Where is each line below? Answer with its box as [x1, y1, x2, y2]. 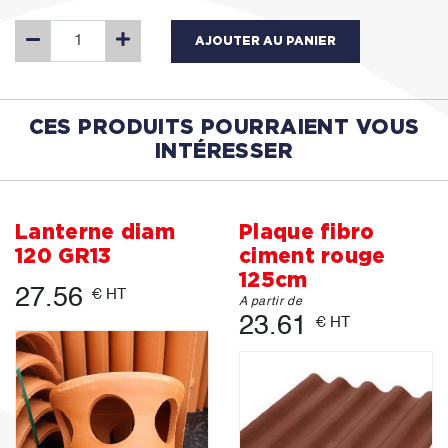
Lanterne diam [15, 222, 175, 244]
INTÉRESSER [154, 141, 294, 163]
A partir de [239, 296, 303, 309]
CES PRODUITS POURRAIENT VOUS [28, 117, 420, 139]
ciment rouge [239, 246, 386, 268]
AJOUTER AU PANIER [195, 35, 336, 48]
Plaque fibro [239, 222, 375, 244]
